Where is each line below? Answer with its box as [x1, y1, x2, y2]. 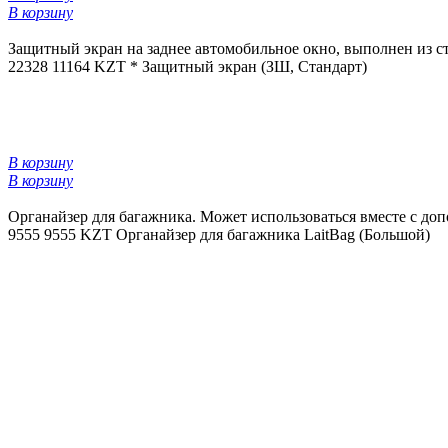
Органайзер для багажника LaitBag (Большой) [116, 225, 430, 243]
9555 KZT [40, 225, 116, 243]
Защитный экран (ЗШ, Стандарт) [142, 58, 367, 76]
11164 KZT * [48, 58, 142, 76]
